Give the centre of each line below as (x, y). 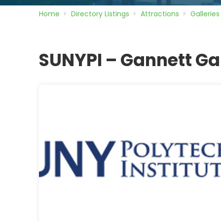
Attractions (160, 14)
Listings (117, 14)
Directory (88, 14)
